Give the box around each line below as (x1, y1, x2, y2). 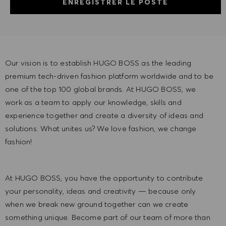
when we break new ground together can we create (5, 199, 189, 209)
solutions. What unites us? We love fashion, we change (5, 124, 197, 134)
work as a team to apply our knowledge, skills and (5, 97, 182, 107)
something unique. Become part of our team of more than (5, 212, 210, 222)
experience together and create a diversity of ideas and (5, 110, 204, 121)
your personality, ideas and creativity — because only (5, 186, 196, 196)
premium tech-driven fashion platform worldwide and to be (5, 71, 214, 81)
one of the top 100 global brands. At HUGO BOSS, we (5, 84, 196, 94)
